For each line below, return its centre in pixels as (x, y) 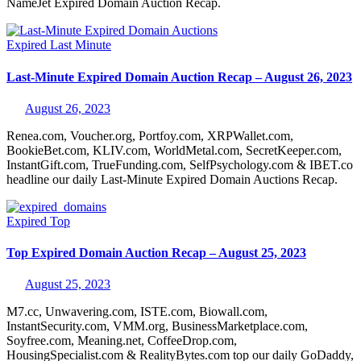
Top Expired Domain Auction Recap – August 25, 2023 (156, 253)
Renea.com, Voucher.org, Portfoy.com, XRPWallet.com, (150, 135)
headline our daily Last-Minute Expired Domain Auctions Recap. (172, 179)
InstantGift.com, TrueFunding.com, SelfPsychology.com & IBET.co (180, 164)
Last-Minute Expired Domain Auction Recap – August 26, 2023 (179, 77)
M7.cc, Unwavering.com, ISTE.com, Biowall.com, (137, 312)
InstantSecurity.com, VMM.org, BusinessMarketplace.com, (157, 326)
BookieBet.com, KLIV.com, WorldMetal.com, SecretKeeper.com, (174, 150)
